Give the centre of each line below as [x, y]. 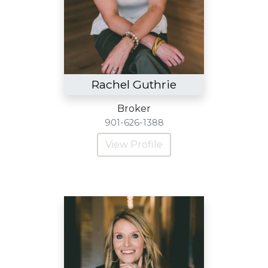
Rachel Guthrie [134, 84]
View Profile [134, 144]
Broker [134, 109]
